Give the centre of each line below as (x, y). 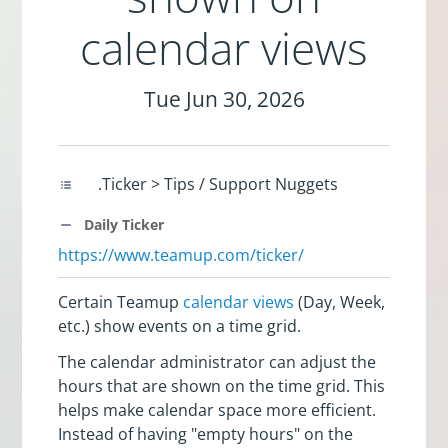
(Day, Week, (340, 301)
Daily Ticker (122, 225)
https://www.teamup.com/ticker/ (181, 254)
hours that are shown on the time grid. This (222, 385)
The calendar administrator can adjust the (217, 361)
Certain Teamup (121, 301)
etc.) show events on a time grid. (180, 325)
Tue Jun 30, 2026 (224, 99)
